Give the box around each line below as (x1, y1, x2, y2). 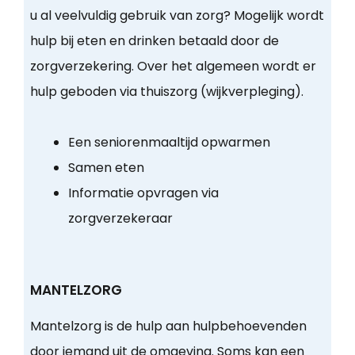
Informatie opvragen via (67, 184, 219, 203)
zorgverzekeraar (67, 209, 173, 228)
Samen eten (67, 158, 144, 177)
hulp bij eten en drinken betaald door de (29, 32, 279, 51)
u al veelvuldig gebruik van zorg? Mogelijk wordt (29, 6, 324, 25)
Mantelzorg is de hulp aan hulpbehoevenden (29, 317, 307, 336)
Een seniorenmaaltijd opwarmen (67, 133, 270, 152)
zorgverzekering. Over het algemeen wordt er (29, 57, 316, 76)
